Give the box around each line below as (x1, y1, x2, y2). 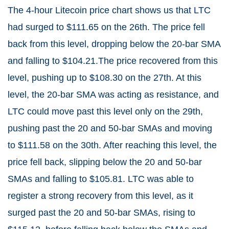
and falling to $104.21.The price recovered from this (8, 56, 218, 66)
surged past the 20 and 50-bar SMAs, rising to (8, 208, 195, 218)
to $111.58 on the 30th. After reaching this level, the (8, 140, 217, 151)
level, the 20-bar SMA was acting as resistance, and (8, 89, 219, 100)
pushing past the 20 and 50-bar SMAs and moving (8, 123, 212, 134)
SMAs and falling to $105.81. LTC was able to (8, 174, 194, 185)
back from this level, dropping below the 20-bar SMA (8, 39, 220, 50)
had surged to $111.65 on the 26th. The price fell (8, 22, 205, 33)
